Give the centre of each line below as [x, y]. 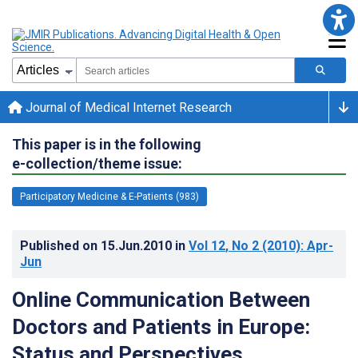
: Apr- [317, 245]
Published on [60, 245]
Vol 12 [207, 245]
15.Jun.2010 [138, 245]
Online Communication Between [161, 299]
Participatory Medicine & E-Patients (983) [109, 196]
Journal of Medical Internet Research [127, 107]
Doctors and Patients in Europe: [161, 326]
